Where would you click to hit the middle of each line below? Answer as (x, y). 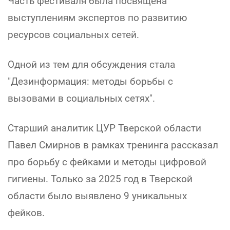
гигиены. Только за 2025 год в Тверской (100, 179)
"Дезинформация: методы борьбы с (90, 81)
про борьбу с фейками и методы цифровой (107, 162)
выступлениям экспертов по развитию (98, 17)
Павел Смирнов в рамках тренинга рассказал (113, 145)
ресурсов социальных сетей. (73, 34)
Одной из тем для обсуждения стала (91, 64)
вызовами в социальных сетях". (81, 98)
